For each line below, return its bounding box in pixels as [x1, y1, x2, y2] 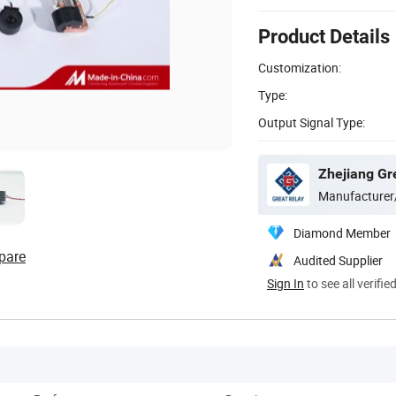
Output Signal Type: [258, 113, 365, 131]
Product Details [258, 25, 390, 48]
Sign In [267, 274, 304, 292]
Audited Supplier [293, 251, 383, 269]
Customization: [258, 58, 341, 76]
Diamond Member [293, 224, 391, 241]
